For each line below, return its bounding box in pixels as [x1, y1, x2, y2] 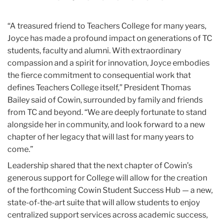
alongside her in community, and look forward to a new [7, 120, 205, 130]
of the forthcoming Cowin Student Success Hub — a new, [7, 185, 213, 195]
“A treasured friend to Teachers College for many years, [7, 21, 206, 31]
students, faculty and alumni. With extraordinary [7, 46, 181, 56]
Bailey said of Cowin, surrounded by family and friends [7, 95, 203, 105]
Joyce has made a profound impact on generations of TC [7, 34, 212, 43]
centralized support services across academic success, [7, 210, 208, 220]
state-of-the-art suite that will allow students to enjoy [7, 198, 200, 208]
